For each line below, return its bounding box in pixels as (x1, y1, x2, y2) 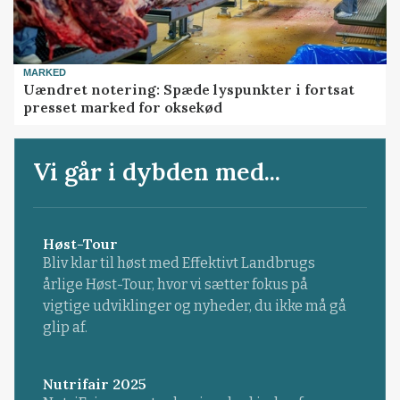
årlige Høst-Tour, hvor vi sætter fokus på (42, 276, 309, 294)
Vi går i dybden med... (33, 156, 281, 187)
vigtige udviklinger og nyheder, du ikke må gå (42, 297, 346, 315)
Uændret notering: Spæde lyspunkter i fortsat (23, 79, 355, 98)
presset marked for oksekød (23, 97, 223, 116)
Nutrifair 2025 (42, 375, 146, 394)
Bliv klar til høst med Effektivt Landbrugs (42, 254, 315, 272)
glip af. (42, 319, 87, 337)
